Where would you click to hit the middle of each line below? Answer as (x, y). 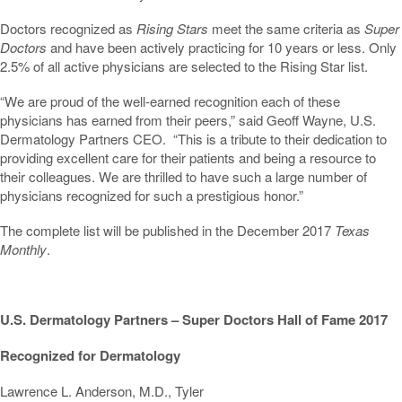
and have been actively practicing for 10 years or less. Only (222, 47)
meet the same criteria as (286, 28)
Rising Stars (172, 28)
